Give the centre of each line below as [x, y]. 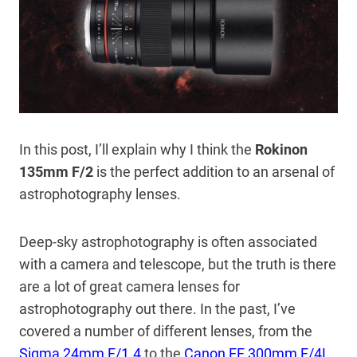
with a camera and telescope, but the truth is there [178, 264]
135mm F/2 [56, 171]
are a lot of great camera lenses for [129, 286]
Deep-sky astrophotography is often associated [168, 241]
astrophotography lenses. [102, 194]
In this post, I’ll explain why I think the [137, 149]
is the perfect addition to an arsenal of [214, 171]
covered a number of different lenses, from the [166, 331]
